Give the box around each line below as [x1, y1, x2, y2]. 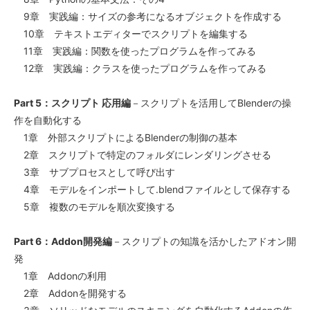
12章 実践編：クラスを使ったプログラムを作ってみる [14, 62, 266, 75]
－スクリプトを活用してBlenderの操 [131, 97, 291, 109]
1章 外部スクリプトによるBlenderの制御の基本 [14, 131, 237, 144]
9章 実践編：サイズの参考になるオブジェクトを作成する [14, 10, 282, 23]
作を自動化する [14, 114, 82, 127]
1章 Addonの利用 [14, 270, 107, 282]
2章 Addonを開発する [14, 287, 127, 300]
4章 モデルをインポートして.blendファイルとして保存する [14, 183, 291, 196]
